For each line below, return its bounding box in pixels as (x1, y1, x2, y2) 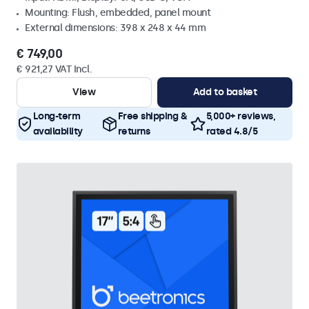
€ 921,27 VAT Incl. (17, 63, 92, 75)
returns (117, 126, 150, 137)
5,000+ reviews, (206, 110, 276, 122)
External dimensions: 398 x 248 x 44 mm (25, 22, 206, 34)
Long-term (32, 110, 80, 122)
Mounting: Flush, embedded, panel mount (25, 7, 210, 19)
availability (32, 126, 83, 137)
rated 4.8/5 (206, 126, 258, 137)
